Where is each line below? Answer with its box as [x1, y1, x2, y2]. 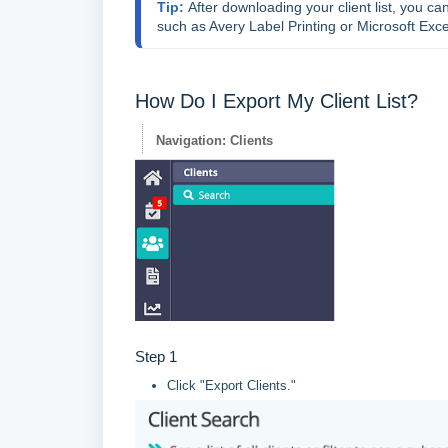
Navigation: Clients [155, 132, 273, 148]
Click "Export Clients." [167, 377, 296, 393]
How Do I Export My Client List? [135, 90, 418, 112]
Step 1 [135, 347, 177, 365]
